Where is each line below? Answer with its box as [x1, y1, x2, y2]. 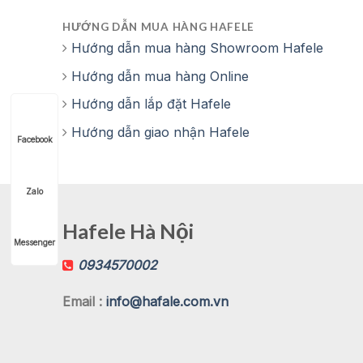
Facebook [16, 135, 53, 145]
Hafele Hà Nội [62, 218, 194, 243]
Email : [62, 293, 106, 310]
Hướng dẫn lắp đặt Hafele [71, 96, 231, 113]
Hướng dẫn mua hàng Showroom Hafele [71, 40, 323, 57]
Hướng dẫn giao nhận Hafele [71, 123, 250, 140]
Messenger [14, 237, 55, 248]
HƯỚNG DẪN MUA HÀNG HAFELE [62, 20, 254, 34]
